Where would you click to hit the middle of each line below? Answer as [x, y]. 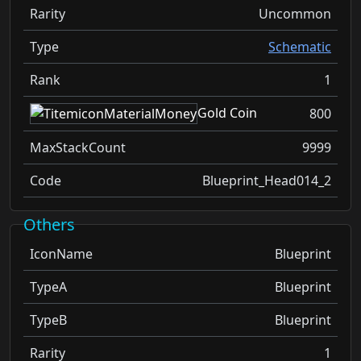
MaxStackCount [78, 148]
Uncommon [295, 13]
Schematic [300, 46]
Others [49, 225]
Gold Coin [227, 112]
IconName [61, 254]
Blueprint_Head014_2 [267, 181]
